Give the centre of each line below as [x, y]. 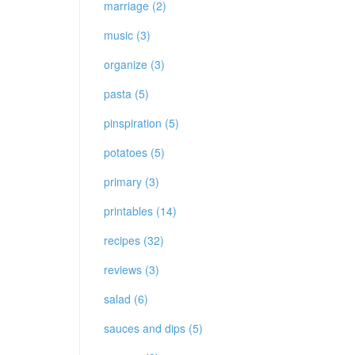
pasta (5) [126, 94]
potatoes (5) [134, 152]
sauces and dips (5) [153, 328]
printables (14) [140, 211]
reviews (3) [132, 269]
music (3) [127, 35]
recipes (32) [134, 240]
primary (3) [132, 181]
